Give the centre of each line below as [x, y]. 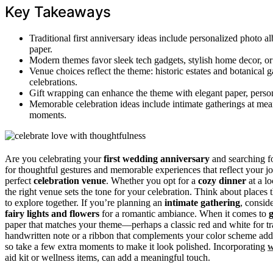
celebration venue [70, 180]
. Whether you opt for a [152, 180]
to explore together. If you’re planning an [85, 202]
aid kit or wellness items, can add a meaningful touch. [108, 257]
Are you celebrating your [54, 158]
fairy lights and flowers [52, 213]
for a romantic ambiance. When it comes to [184, 213]
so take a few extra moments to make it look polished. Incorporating [136, 246]
